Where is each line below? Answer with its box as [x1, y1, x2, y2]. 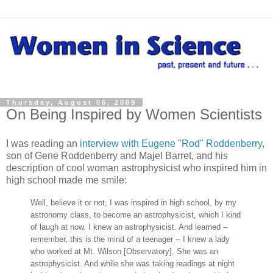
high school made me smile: [6, 174, 127, 185]
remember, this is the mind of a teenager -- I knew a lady [30, 234, 230, 244]
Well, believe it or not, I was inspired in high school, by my [30, 197, 236, 207]
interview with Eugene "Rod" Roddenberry [80, 138, 262, 149]
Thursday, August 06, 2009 [6, 99, 136, 106]
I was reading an [6, 138, 80, 149]
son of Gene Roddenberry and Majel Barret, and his [6, 150, 228, 161]
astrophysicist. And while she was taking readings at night [30, 258, 235, 268]
